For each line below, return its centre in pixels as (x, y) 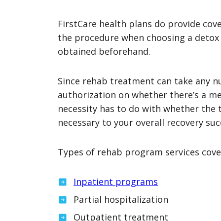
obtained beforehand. (104, 51)
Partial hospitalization (121, 199)
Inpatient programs (116, 182)
